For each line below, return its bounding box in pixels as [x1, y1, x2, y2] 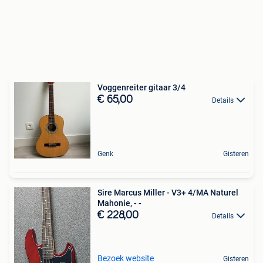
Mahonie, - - [97, 198, 141, 208]
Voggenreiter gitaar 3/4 [97, 83, 186, 92]
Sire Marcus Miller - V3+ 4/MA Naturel [97, 188, 238, 197]
